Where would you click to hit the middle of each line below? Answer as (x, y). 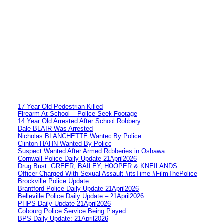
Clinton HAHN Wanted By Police (65, 143)
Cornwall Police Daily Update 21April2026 (77, 158)
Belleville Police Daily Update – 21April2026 (81, 196)
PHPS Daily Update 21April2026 (64, 203)
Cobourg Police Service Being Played (72, 211)
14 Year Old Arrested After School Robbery (79, 121)
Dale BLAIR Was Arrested (55, 128)
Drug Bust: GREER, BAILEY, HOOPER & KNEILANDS (98, 166)
